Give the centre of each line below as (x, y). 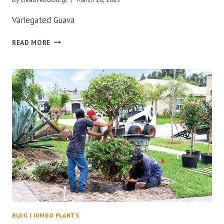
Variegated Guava (43, 20)
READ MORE (31, 42)
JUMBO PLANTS (56, 215)
